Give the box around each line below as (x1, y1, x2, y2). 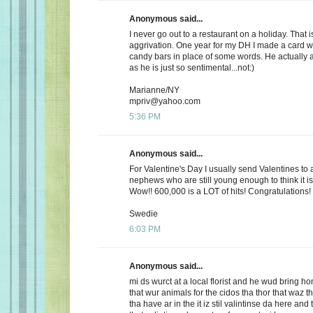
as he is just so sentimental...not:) (129, 62, 254, 73)
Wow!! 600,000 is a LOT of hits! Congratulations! (129, 186, 311, 196)
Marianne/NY (129, 85, 180, 95)
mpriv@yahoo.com (129, 96, 201, 106)
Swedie (129, 208, 158, 219)
